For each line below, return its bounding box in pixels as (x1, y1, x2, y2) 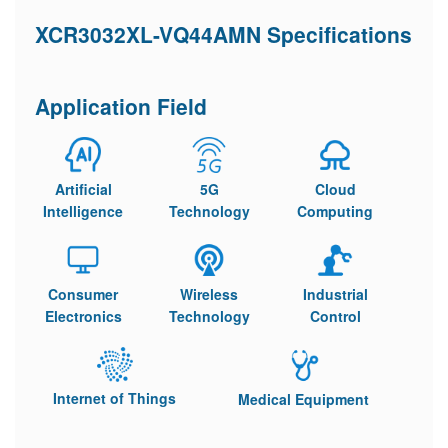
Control (309, 306, 361, 326)
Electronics (44, 306, 122, 326)
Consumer (48, 284, 118, 304)
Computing (297, 201, 373, 221)
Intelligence (43, 201, 123, 221)
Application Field (35, 91, 207, 121)
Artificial (54, 179, 112, 199)
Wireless (180, 284, 238, 304)
